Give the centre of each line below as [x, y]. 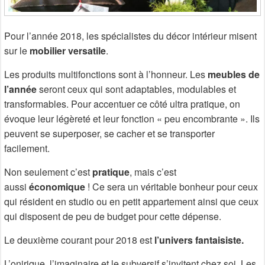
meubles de [232, 74]
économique [57, 186]
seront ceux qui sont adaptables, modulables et [136, 89]
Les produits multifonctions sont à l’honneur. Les [105, 74]
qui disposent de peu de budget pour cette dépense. [113, 216]
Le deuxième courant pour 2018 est [78, 240]
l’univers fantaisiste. [198, 240]
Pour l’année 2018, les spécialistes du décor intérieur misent [130, 35]
